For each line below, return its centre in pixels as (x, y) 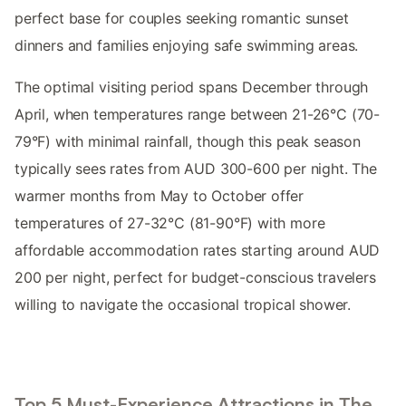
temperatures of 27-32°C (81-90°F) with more (170, 223)
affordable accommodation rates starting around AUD (198, 251)
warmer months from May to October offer (159, 196)
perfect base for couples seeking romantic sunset (182, 19)
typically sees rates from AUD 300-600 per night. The (196, 169)
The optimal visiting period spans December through (192, 87)
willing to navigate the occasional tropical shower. (183, 305)
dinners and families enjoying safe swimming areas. (187, 46)
